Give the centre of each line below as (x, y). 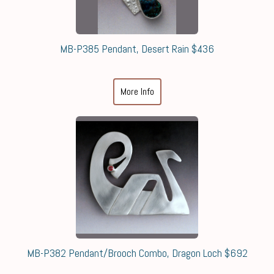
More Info (137, 91)
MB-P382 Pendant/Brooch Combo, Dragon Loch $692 (137, 253)
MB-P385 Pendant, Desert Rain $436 (137, 48)
